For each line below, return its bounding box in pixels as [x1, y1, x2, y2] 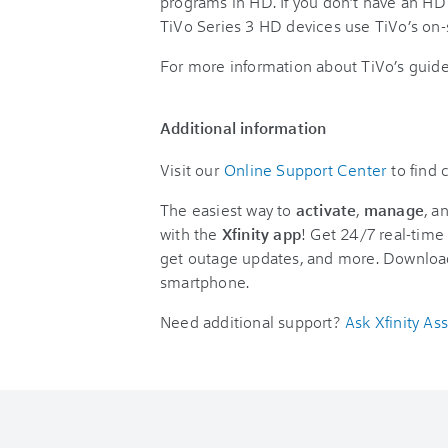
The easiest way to [160, 199, 296, 220]
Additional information [160, 117, 327, 138]
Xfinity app [221, 223, 302, 244]
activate [295, 199, 357, 220]
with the [160, 223, 222, 244]
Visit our [160, 159, 223, 180]
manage [363, 199, 425, 220]
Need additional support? [160, 311, 344, 332]
